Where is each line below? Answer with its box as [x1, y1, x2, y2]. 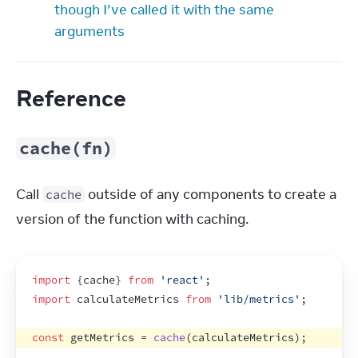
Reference [16, 83, 131, 112]
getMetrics [70, 331, 134, 344]
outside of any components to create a [85, 185, 336, 203]
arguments [54, 22, 125, 40]
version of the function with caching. [16, 210, 249, 228]
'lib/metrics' [217, 292, 300, 306]
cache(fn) [19, 137, 113, 159]
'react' [160, 273, 205, 287]
